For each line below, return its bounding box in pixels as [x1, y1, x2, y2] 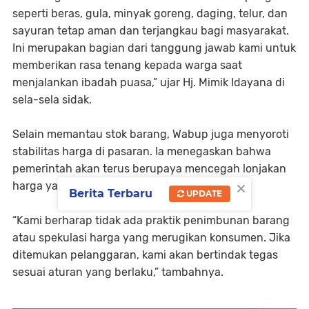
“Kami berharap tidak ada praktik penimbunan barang [12, 213, 290, 227]
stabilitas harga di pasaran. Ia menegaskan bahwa [12, 144, 271, 158]
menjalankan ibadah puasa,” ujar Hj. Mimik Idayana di [12, 75, 285, 89]
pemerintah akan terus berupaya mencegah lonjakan [12, 161, 286, 175]
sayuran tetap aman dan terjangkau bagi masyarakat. [12, 23, 289, 37]
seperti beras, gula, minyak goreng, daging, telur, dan [12, 6, 288, 20]
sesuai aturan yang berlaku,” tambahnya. [12, 265, 223, 279]
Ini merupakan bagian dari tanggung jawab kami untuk [12, 41, 296, 54]
